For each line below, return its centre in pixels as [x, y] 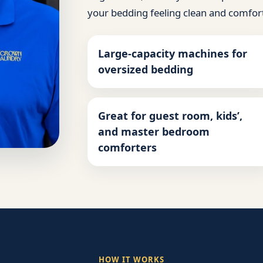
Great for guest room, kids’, [170, 116]
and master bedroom [154, 132]
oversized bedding [146, 70]
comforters [127, 148]
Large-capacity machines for [173, 54]
